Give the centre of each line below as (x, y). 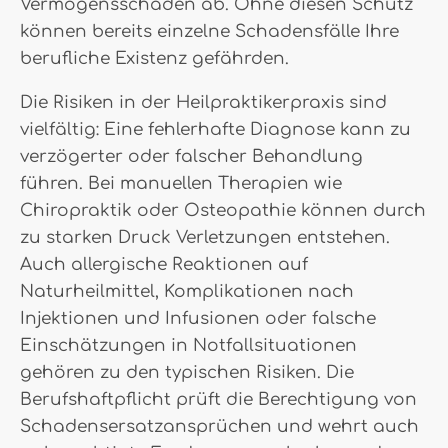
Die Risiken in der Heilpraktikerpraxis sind (203, 102)
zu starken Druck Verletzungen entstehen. (205, 237)
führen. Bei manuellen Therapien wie (181, 183)
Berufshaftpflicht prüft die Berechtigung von (218, 399)
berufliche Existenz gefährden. (154, 58)
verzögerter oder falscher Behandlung (191, 156)
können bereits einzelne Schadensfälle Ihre (209, 31)
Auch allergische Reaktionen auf (164, 264)
